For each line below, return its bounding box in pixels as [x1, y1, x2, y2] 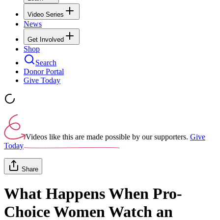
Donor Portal [24, 67, 64, 76]
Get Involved [27, 35, 64, 43]
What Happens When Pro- [4, 185, 182, 203]
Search [35, 58, 56, 67]
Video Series [27, 10, 64, 18]
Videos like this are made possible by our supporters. [26, 132, 188, 141]
